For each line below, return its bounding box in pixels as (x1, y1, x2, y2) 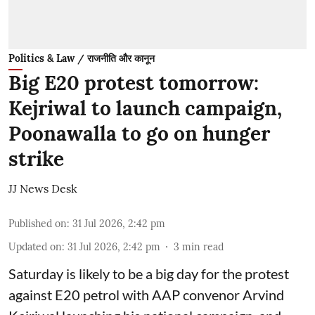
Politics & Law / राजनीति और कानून (8, 52, 155, 65)
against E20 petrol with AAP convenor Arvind (8, 286, 284, 303)
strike (8, 146, 64, 172)
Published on (8, 217, 67, 230)
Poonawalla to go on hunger (8, 121, 270, 146)
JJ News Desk (8, 181, 77, 195)
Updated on (8, 240, 62, 253)
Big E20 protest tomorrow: (8, 70, 259, 96)
